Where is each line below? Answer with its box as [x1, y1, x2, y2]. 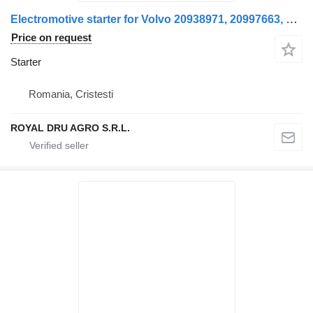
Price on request [11, 31, 92, 43]
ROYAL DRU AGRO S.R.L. [10, 122, 130, 133]
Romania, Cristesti [29, 87, 113, 100]
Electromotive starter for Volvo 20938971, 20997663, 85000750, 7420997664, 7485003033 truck [286, 12, 298, 26]
